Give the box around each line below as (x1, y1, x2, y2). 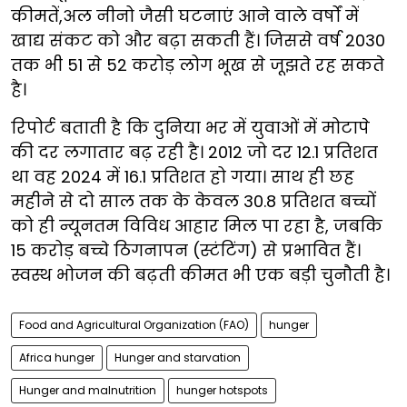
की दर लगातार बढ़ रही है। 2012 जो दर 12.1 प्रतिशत (11, 140, 378, 164)
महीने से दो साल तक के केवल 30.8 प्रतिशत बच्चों (11, 189, 376, 213)
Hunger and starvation (114, 349, 241, 365)
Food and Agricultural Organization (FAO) (19, 316, 249, 333)
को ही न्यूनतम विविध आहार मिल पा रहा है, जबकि (11, 213, 382, 237)
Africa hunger (19, 349, 94, 365)
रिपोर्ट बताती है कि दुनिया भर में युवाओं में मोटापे (11, 115, 370, 139)
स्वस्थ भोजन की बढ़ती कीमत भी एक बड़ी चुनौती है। (11, 263, 394, 286)
